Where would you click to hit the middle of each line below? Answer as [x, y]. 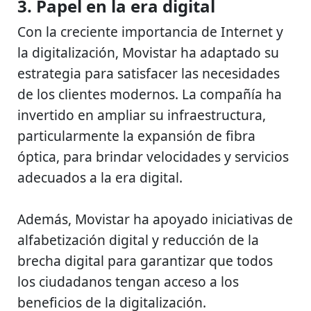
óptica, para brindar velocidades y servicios [153, 157]
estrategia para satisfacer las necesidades [149, 73]
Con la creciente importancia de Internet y [150, 32]
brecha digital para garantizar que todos [145, 261]
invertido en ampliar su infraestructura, [142, 115]
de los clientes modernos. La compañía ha [150, 94]
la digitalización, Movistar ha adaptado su [148, 52]
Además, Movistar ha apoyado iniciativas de [155, 219]
